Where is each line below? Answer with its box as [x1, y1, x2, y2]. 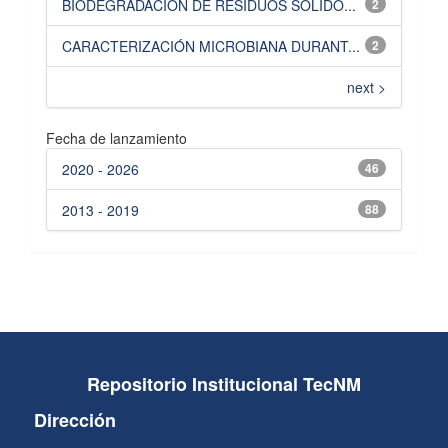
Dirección [33, 406, 116, 433]
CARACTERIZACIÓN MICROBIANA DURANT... [62, 35, 360, 56]
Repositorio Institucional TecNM [86, 370, 361, 397]
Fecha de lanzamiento [46, 127, 187, 148]
